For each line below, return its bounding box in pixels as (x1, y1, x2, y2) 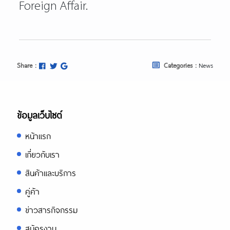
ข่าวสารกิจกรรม (25, 204, 78, 216)
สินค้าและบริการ (25, 167, 76, 179)
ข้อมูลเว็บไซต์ (17, 108, 62, 122)
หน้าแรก (25, 130, 51, 142)
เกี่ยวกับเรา (25, 148, 60, 160)
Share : (17, 61, 36, 70)
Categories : (164, 61, 196, 70)
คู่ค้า (25, 185, 40, 197)
